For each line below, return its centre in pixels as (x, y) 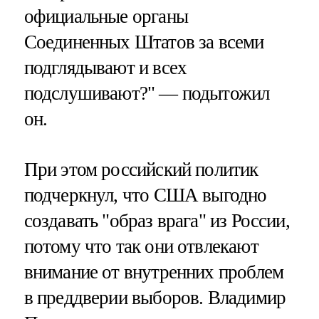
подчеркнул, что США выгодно (145, 195)
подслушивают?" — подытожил (147, 93)
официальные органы (106, 16)
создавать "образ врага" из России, (157, 220)
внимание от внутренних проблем (154, 272)
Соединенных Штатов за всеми (144, 42)
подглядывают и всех (105, 67)
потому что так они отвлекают (141, 246)
